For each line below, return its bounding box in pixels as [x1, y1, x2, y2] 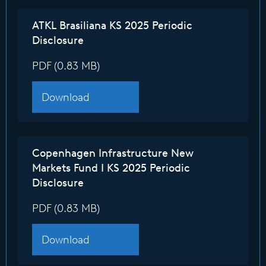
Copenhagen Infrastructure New [32, 147, 194, 160]
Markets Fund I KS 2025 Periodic [32, 161, 190, 175]
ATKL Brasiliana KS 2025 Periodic [32, 19, 192, 32]
